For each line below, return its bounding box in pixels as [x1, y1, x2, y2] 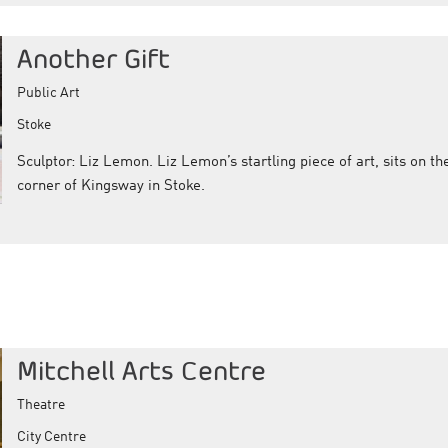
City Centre [16, 429, 86, 444]
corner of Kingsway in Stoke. [16, 179, 205, 195]
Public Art [16, 86, 80, 101]
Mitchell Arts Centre [16, 353, 266, 387]
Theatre [16, 397, 65, 412]
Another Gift [16, 42, 170, 76]
